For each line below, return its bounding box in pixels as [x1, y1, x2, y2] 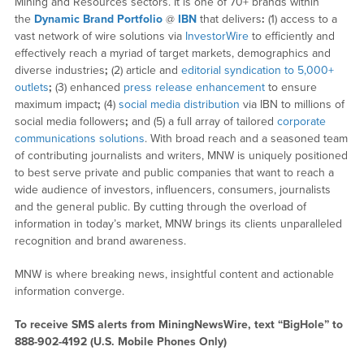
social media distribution [118, 97, 240, 111]
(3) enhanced [51, 80, 123, 94]
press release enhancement [123, 80, 265, 94]
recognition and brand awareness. [14, 233, 186, 248]
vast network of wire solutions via [14, 28, 185, 43]
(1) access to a [264, 11, 337, 26]
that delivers [196, 11, 262, 26]
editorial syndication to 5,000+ [180, 63, 334, 77]
